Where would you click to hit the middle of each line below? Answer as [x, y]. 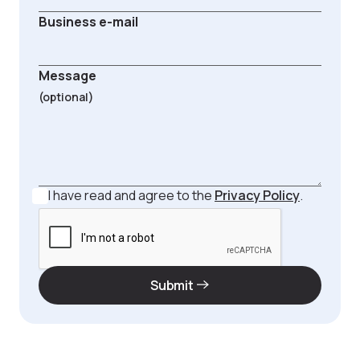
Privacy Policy [257, 195]
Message [67, 75]
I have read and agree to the [131, 195]
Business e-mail [88, 21]
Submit [172, 285]
